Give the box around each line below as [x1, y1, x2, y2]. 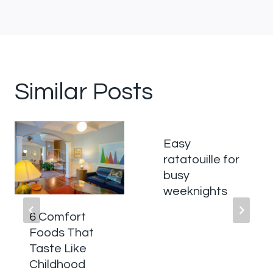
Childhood [29, 258, 85, 271]
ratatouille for [163, 154, 239, 166]
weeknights [163, 185, 227, 197]
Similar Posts [15, 79, 153, 104]
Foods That [29, 227, 94, 239]
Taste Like [29, 243, 87, 255]
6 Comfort [29, 211, 86, 223]
